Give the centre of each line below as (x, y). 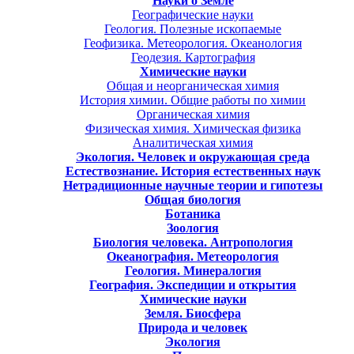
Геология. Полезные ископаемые (193, 28)
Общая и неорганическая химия (193, 85)
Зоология (193, 228)
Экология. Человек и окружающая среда (193, 156)
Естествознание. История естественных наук (193, 171)
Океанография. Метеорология (193, 256)
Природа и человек (193, 327)
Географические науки (193, 14)
